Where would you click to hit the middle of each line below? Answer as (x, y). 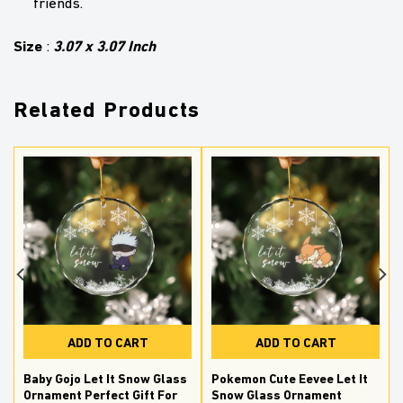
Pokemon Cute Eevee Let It (290, 378)
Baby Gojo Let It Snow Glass (105, 378)
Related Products (107, 109)
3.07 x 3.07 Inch (104, 46)
